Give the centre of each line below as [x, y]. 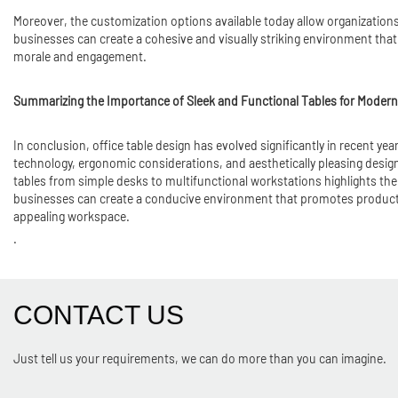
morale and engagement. [80, 56]
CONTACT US [99, 315]
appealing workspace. [72, 216]
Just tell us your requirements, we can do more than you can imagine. [200, 358]
